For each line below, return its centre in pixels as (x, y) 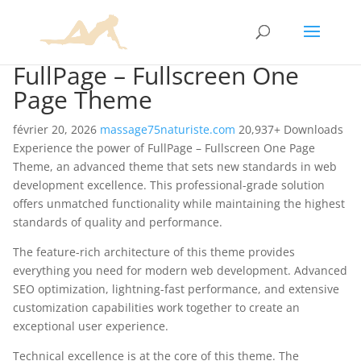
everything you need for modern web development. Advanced (180, 270)
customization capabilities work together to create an (156, 307)
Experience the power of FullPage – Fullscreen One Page (164, 148)
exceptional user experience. (91, 326)
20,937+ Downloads (291, 129)
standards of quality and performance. (118, 222)
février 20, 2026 (56, 129)
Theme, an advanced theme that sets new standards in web (175, 166)
